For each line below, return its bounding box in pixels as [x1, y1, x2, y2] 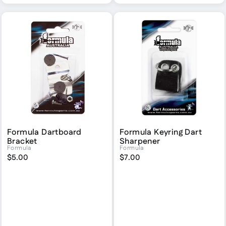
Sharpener [120, 135, 160, 147]
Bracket [7, 135, 37, 147]
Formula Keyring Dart [120, 126, 202, 138]
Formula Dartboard [7, 126, 82, 138]
